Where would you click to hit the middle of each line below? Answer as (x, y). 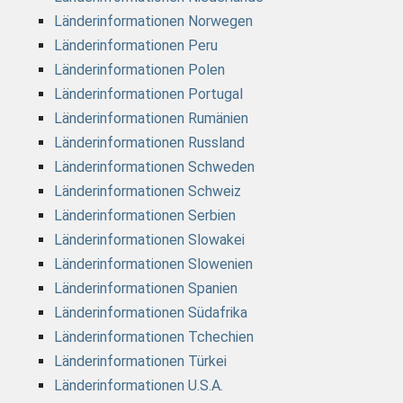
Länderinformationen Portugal (148, 94)
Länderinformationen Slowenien (153, 264)
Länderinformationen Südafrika (151, 313)
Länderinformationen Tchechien (154, 337)
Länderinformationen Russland (149, 143)
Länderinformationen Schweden (154, 167)
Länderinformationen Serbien (145, 216)
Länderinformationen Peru (136, 46)
